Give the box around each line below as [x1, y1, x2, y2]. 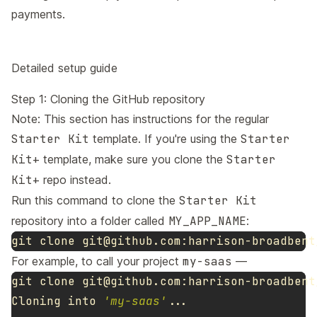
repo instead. [40, 173, 111, 187]
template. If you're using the [89, 132, 241, 146]
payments [11, 7, 62, 21]
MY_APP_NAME [168, 214, 246, 229]
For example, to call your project [11, 254, 183, 268]
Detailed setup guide [11, 61, 117, 75]
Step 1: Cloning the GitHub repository [11, 92, 205, 106]
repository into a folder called [11, 214, 168, 228]
